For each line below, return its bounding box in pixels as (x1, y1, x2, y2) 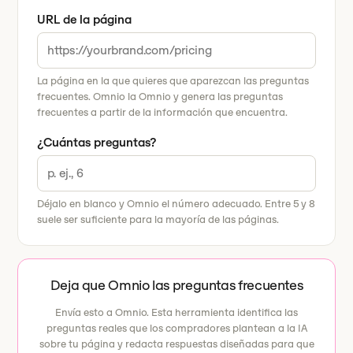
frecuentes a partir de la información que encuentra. (37, 106, 288, 119)
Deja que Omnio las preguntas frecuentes (50, 277, 303, 294)
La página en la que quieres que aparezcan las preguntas (37, 74, 310, 87)
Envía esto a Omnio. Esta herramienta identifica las (55, 306, 298, 319)
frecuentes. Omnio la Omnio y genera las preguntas (37, 90, 284, 103)
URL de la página (37, 12, 132, 27)
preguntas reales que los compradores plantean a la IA (46, 321, 307, 335)
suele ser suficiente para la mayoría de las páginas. (37, 213, 280, 226)
